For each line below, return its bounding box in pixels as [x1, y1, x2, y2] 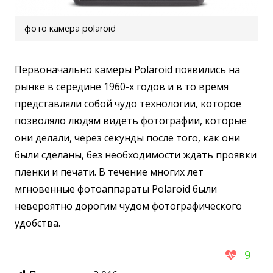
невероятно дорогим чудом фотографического [15, 199, 242, 213]
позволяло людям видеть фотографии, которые [15, 113, 247, 127]
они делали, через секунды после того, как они [15, 130, 240, 144]
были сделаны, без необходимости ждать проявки [15, 147, 257, 161]
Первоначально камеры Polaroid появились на [15, 62, 240, 76]
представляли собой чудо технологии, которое [15, 96, 241, 110]
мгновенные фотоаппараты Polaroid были [15, 182, 217, 196]
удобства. [15, 216, 60, 230]
